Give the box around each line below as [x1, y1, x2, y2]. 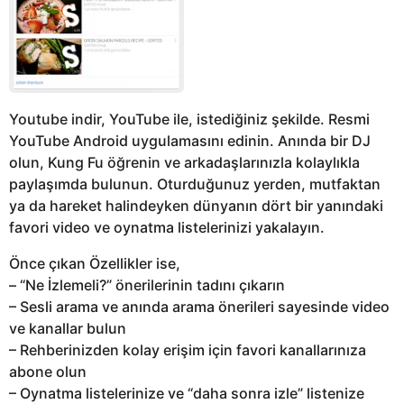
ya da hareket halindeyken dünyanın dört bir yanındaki [9, 196, 383, 215]
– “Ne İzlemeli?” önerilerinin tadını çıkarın [9, 275, 285, 294]
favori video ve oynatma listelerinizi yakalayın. [9, 217, 325, 236]
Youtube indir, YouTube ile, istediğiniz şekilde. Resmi [9, 109, 370, 128]
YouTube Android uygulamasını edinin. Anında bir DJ [9, 131, 371, 150]
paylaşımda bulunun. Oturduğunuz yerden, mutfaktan [9, 174, 381, 193]
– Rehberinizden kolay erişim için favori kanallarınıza [9, 340, 366, 359]
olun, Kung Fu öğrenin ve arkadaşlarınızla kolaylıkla [9, 152, 360, 171]
